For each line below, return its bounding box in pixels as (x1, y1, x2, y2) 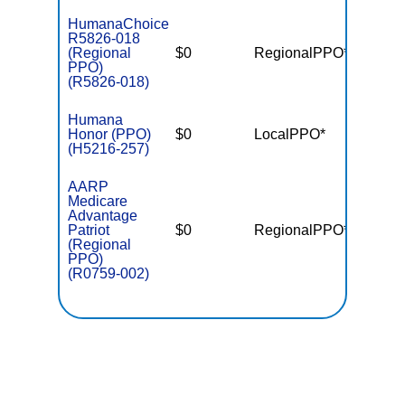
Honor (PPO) (68, 127, 152, 142)
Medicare (68, 193, 128, 209)
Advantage (68, 208, 138, 223)
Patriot (68, 222, 110, 238)
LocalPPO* (254, 127, 326, 142)
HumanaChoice (68, 16, 170, 32)
